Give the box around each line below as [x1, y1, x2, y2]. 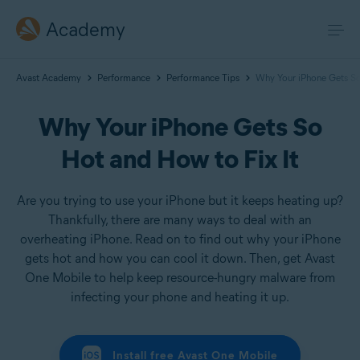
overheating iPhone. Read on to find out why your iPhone [19, 231, 341, 247]
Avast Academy [16, 72, 81, 84]
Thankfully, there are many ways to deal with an [48, 212, 312, 227]
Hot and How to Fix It [61, 143, 299, 174]
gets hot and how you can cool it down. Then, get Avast [25, 251, 335, 266]
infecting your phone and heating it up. [71, 289, 289, 305]
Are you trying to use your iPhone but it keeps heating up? [17, 193, 343, 208]
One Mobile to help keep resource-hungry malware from [25, 270, 335, 285]
